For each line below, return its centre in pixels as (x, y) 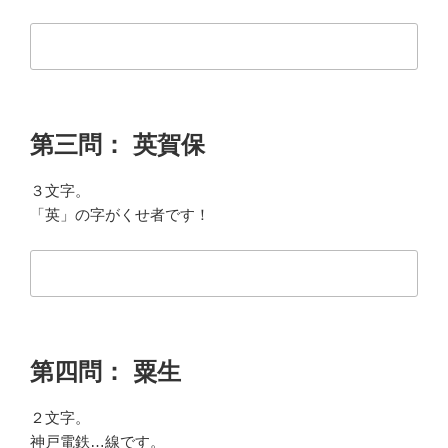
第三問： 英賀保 (117, 145)
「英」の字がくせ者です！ (120, 215)
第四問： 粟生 (105, 372)
